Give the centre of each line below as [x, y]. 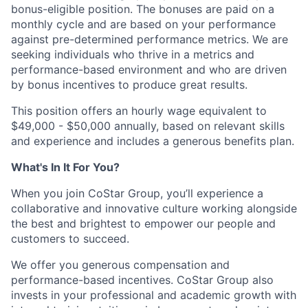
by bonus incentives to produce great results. [129, 85]
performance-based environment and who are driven [149, 69]
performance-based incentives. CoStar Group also [142, 280]
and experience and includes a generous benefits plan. [153, 141]
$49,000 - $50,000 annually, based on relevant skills [148, 126]
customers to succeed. [70, 239]
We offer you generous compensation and [120, 265]
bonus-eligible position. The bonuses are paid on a [143, 9]
